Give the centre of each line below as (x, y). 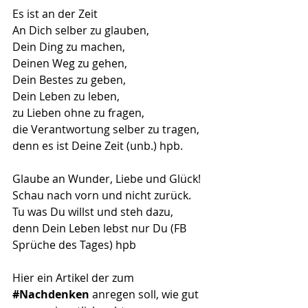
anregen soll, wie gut (145, 294)
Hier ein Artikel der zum (73, 277)
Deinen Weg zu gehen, (70, 63)
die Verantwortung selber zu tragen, (107, 129)
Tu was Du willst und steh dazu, (93, 211)
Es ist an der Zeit (56, 13)
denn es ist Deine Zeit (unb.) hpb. (98, 145)
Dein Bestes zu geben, (69, 79)
